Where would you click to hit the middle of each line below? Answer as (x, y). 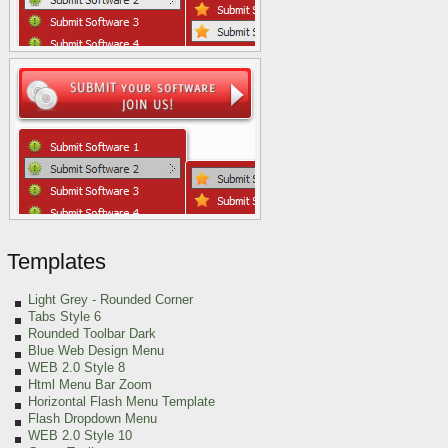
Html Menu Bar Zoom (90, 384)
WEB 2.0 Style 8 (76, 367)
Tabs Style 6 (64, 316)
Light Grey (60, 299)
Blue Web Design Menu (96, 350)
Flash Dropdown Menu (92, 418)
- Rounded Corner (142, 299)
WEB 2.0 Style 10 (80, 435)
